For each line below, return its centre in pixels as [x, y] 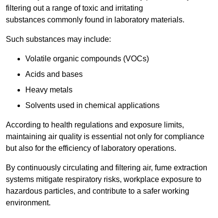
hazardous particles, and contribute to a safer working [98, 191]
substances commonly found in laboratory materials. [95, 20]
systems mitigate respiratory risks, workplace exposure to [104, 180]
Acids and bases [54, 74]
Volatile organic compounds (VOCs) [87, 59]
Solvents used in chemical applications [92, 106]
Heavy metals [49, 90]
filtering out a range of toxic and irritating [74, 8]
